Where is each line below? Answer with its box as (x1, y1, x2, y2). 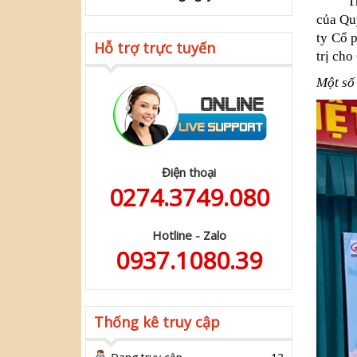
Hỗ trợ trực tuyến (94, 38, 215, 58)
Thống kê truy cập (94, 312, 220, 332)
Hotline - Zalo (151, 227, 226, 244)
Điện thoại (162, 164, 216, 181)
